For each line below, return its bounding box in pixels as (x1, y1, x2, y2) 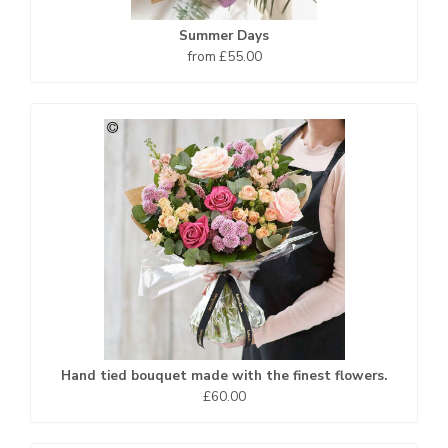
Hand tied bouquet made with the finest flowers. (61, 366, 387, 385)
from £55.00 (186, 47, 262, 66)
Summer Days (179, 26, 269, 45)
